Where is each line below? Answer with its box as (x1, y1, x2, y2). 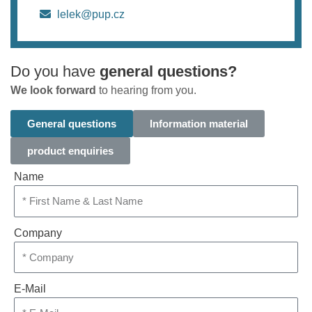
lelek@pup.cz (57, 8, 125, 20)
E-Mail (14, 283, 46, 295)
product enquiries (27, 145, 114, 157)
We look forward (10, 84, 96, 96)
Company (14, 226, 62, 239)
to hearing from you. (96, 84, 196, 96)
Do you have (10, 63, 100, 80)
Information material (150, 118, 248, 130)
